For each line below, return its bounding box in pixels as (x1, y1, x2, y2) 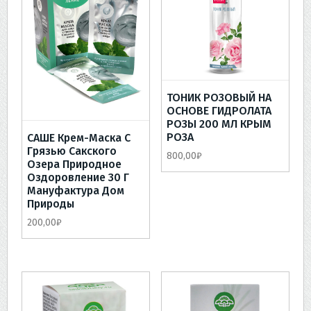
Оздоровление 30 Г (27, 170, 129, 184)
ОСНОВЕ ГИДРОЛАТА (166, 104, 271, 118)
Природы (27, 196, 74, 210)
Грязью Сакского (27, 144, 117, 158)
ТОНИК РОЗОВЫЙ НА (166, 91, 271, 105)
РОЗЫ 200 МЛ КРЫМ (166, 117, 271, 131)
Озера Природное (27, 157, 121, 171)
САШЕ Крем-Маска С (27, 131, 131, 144)
